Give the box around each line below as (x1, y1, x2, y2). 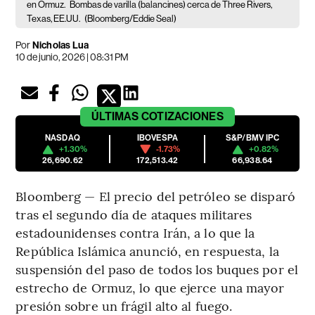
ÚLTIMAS (91, 110, 139, 124)
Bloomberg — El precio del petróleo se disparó (15, 187, 295, 205)
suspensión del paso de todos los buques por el (15, 260, 298, 278)
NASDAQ (44, 133, 81, 143)
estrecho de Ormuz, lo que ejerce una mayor (15, 278, 285, 297)
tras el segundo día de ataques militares (15, 205, 252, 224)
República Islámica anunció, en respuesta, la (15, 242, 279, 260)
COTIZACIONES (141, 110, 224, 124)
